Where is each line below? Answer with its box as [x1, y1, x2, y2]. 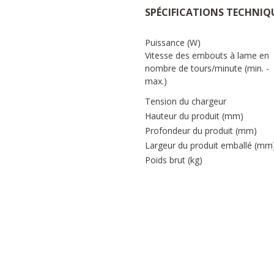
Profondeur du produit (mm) [145, 125, 257, 137]
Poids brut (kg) [145, 154, 202, 166]
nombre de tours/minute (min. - [145, 62, 269, 74]
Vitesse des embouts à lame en [145, 50, 269, 61]
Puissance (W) [145, 37, 201, 49]
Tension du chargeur [145, 95, 226, 108]
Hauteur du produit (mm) [145, 110, 243, 122]
